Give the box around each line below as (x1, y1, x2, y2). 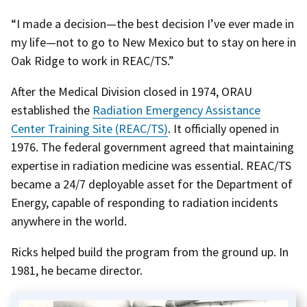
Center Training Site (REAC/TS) (11, 120, 168, 136)
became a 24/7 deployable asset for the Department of (11, 175, 293, 192)
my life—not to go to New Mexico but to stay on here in (11, 34, 296, 50)
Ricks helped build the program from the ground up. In (11, 243, 288, 260)
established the (11, 101, 93, 118)
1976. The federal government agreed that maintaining (11, 138, 294, 155)
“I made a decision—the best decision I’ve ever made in (11, 15, 294, 32)
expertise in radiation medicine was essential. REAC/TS (11, 157, 291, 173)
